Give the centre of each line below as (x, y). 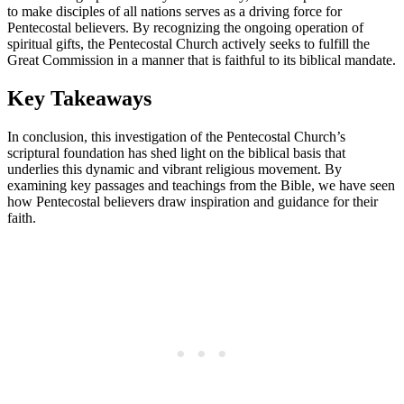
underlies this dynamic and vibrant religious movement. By (174, 169)
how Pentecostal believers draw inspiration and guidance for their (193, 201)
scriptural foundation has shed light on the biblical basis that (176, 152)
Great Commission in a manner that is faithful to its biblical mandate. (202, 60)
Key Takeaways (79, 98)
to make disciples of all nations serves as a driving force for (174, 11)
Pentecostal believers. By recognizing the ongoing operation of (185, 27)
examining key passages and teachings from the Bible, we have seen (201, 185)
